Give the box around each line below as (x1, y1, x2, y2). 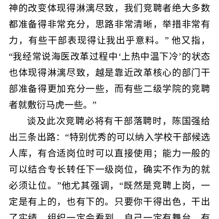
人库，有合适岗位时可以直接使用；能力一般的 (8, 148, 211, 158)
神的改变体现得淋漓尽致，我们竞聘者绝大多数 (8, 2, 211, 13)
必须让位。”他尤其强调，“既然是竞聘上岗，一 (8, 180, 211, 191)
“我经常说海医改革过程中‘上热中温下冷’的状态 (8, 51, 211, 62)
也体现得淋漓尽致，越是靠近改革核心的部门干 (8, 67, 211, 78)
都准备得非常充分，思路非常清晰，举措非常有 (8, 19, 211, 29)
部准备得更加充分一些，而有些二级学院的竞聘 (8, 83, 211, 94)
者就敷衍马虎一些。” (8, 99, 96, 110)
